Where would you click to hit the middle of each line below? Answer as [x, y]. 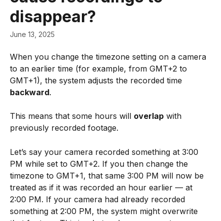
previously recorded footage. [64, 128]
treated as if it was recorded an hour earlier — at [102, 187]
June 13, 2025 [32, 34]
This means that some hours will [72, 116]
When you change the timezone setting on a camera [109, 57]
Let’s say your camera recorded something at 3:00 [105, 152]
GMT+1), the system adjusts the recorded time [97, 80]
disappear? [53, 17]
